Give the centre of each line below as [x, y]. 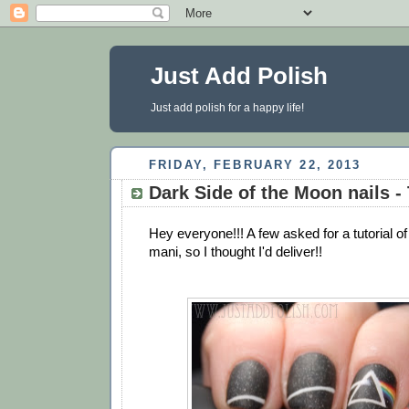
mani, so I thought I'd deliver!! [236, 252]
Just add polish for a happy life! [227, 108]
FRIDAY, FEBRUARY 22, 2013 [255, 165]
